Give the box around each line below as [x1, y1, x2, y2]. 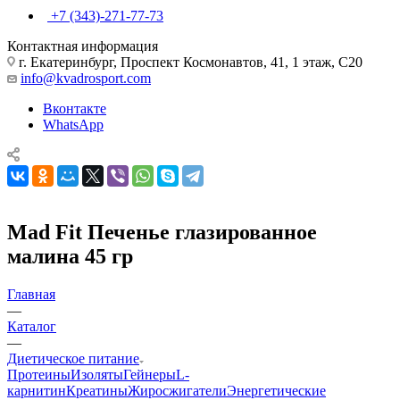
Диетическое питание [7, 350, 139, 366]
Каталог [7, 318, 56, 334]
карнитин [7, 382, 66, 398]
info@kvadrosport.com [21, 70, 151, 86]
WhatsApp [43, 116, 104, 132]
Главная [7, 286, 55, 302]
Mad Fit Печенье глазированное [7, 220, 317, 244]
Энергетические [227, 382, 326, 398]
